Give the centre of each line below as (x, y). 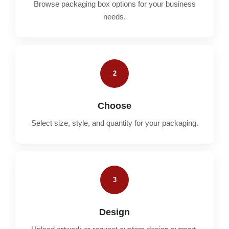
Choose (114, 106)
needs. (114, 16)
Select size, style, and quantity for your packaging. (114, 123)
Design (114, 212)
